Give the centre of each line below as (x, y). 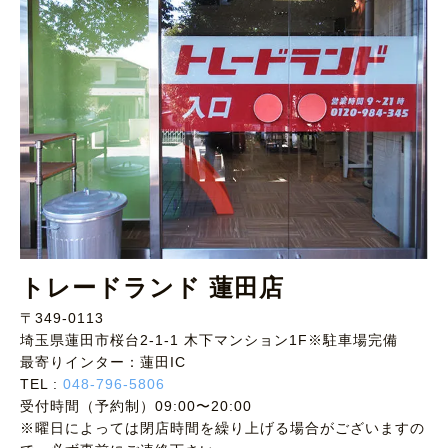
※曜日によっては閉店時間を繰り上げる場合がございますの (222, 427)
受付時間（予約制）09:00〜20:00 (136, 405)
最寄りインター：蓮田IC (103, 361)
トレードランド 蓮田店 (152, 287)
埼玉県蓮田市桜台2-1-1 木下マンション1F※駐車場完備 (209, 339)
